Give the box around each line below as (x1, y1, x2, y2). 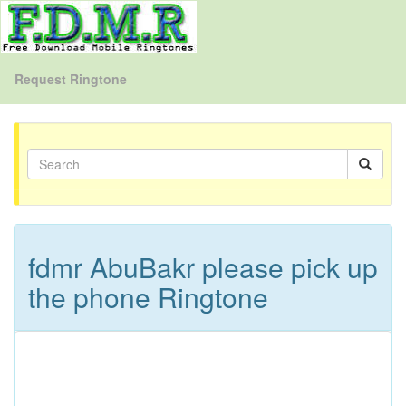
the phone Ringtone (28, 277, 268, 316)
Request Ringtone (14, 69, 127, 88)
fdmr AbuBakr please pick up (28, 247, 378, 286)
